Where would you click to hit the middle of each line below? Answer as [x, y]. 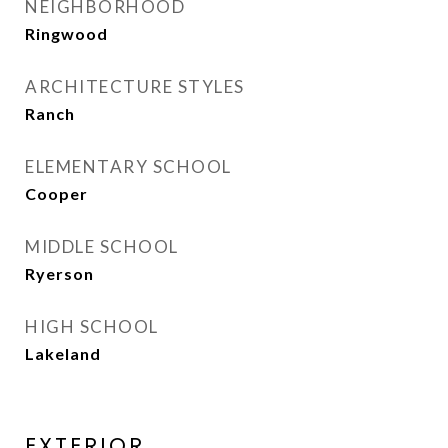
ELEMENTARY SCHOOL [128, 166]
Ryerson [59, 273]
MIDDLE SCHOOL [102, 246]
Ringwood [66, 33]
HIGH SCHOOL [92, 326]
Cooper [56, 193]
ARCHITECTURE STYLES [135, 86]
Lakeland [63, 353]
